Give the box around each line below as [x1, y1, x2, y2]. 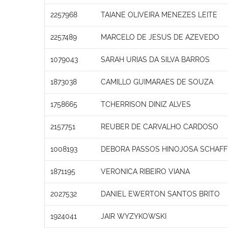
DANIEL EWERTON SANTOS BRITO [101, 189, 220, 198]
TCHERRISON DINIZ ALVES [101, 100, 191, 108]
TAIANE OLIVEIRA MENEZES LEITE [101, 10, 217, 19]
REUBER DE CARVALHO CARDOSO [101, 122, 218, 131]
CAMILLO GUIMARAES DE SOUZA [101, 77, 213, 86]
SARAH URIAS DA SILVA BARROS [101, 55, 210, 64]
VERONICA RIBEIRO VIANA [101, 167, 190, 176]
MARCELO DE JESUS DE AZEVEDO [101, 33, 219, 41]
